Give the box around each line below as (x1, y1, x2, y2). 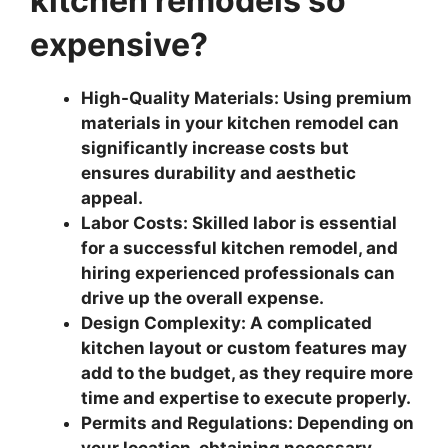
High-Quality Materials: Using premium (81, 87, 412, 108)
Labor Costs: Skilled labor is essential (81, 212, 397, 233)
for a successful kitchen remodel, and (81, 237, 398, 258)
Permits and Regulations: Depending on (81, 412, 414, 433)
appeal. (81, 187, 143, 208)
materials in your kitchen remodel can (81, 112, 399, 133)
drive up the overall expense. (81, 287, 324, 308)
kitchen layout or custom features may (81, 337, 407, 358)
